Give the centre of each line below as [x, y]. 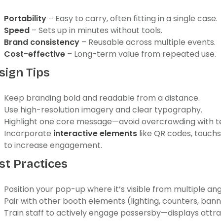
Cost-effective [35, 54]
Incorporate [29, 133]
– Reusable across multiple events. [147, 42]
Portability [25, 18]
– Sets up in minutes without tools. [96, 30]
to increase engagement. [53, 145]
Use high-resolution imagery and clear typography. [103, 110]
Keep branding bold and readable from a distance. [102, 98]
